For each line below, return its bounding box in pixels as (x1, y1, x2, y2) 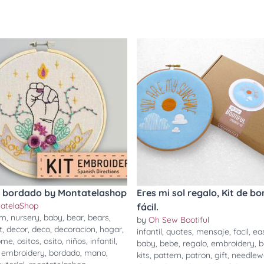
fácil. (137, 201, 159, 213)
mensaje (196, 226, 229, 237)
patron (186, 250, 210, 260)
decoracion (54, 224, 95, 235)
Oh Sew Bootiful (148, 214, 209, 225)
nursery (11, 212, 39, 223)
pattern (154, 250, 181, 260)
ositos (17, 236, 39, 246)
